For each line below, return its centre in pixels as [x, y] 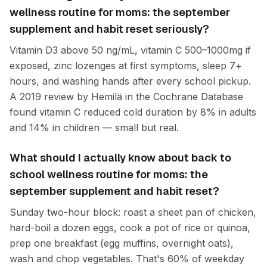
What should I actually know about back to [120, 158]
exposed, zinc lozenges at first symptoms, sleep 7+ [126, 66]
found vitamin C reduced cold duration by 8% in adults [133, 112]
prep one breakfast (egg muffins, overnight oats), [122, 243]
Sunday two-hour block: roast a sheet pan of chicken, [133, 212]
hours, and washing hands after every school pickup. [130, 81]
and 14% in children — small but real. [94, 128]
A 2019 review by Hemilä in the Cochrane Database [126, 97]
